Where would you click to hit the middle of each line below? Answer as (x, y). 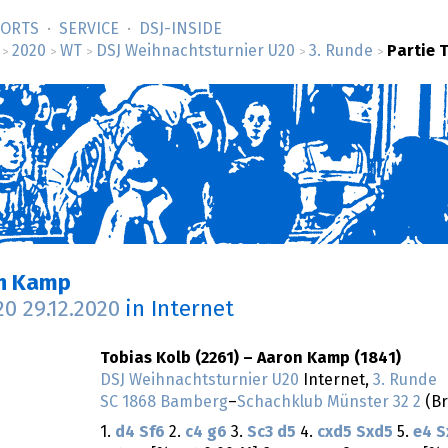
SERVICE (89, 29)
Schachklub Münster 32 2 (329, 402)
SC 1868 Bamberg (164, 402)
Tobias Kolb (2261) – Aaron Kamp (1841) (250, 358)
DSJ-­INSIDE (180, 29)
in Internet (179, 310)
